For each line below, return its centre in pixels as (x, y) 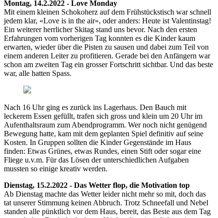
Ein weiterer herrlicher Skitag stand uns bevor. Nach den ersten (100, 30)
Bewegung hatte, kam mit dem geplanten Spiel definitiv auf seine (104, 134)
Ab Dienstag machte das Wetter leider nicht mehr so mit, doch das (105, 194)
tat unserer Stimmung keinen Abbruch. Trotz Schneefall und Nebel (106, 203)
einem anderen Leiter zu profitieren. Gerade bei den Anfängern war (107, 56)
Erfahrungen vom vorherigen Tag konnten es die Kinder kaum (100, 38)
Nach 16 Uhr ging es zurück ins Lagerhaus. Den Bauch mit (95, 108)
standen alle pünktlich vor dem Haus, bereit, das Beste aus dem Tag (107, 212)
